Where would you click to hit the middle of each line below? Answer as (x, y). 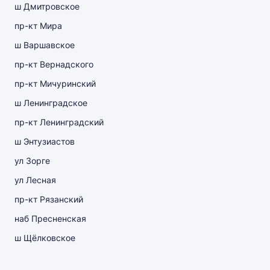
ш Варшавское (45, 45)
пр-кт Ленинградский (59, 122)
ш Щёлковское (45, 238)
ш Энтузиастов (45, 141)
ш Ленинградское (51, 103)
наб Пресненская (50, 218)
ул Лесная (35, 180)
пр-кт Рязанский (49, 199)
